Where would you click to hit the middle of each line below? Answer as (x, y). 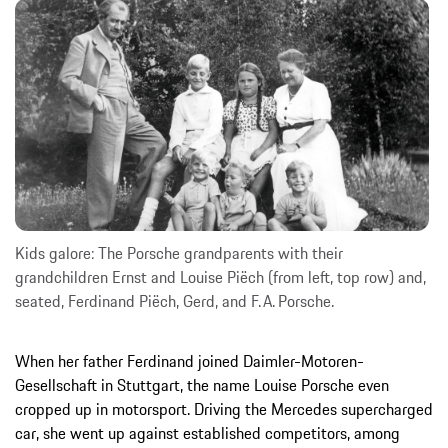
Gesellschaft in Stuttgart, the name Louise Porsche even (202, 384)
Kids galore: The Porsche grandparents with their (179, 252)
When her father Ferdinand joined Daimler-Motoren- (189, 360)
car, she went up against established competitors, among (207, 432)
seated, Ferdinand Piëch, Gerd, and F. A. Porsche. (174, 300)
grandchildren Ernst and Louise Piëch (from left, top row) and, (220, 276)
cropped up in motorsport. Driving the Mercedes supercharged (224, 408)
